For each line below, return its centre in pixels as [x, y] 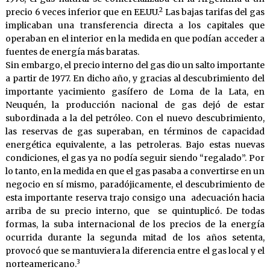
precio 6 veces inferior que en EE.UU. [82, 12]
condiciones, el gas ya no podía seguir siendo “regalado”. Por [135, 158]
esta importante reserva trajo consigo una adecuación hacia [135, 198]
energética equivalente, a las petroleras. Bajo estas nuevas [135, 145]
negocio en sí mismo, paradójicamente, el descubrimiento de [135, 185]
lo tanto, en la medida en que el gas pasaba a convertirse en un [135, 171]
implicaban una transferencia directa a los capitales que [135, 26]
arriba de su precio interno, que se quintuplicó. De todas [135, 211]
